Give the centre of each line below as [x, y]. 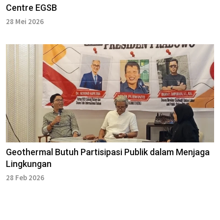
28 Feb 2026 [25, 177]
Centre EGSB [31, 7]
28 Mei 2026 [25, 21]
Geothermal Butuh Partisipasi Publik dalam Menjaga [108, 152]
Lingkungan [29, 164]
